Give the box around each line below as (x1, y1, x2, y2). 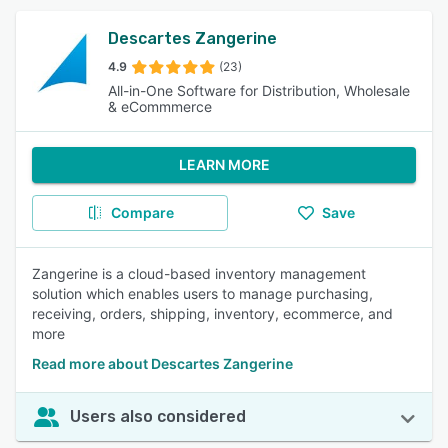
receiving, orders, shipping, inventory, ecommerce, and (32, 305, 393, 322)
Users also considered (70, 407, 246, 426)
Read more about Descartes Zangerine (32, 355, 293, 372)
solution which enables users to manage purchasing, (32, 285, 373, 302)
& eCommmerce (108, 98, 212, 115)
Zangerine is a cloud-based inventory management (32, 265, 366, 282)
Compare (110, 204, 174, 221)
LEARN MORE (178, 156, 270, 173)
